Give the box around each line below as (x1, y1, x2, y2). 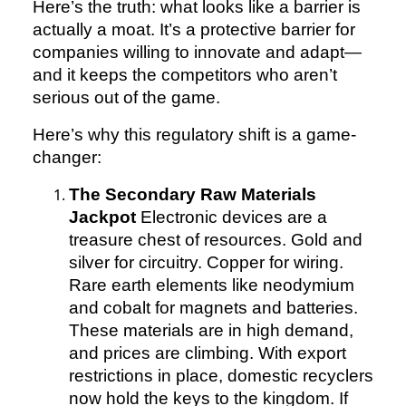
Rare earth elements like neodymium (69, 275, 354, 295)
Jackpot (69, 208, 136, 227)
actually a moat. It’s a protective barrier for (33, 20, 355, 40)
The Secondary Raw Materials (69, 185, 316, 205)
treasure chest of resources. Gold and (69, 230, 362, 250)
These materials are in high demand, (69, 321, 353, 341)
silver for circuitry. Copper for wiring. (69, 253, 343, 273)
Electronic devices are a (136, 208, 327, 227)
